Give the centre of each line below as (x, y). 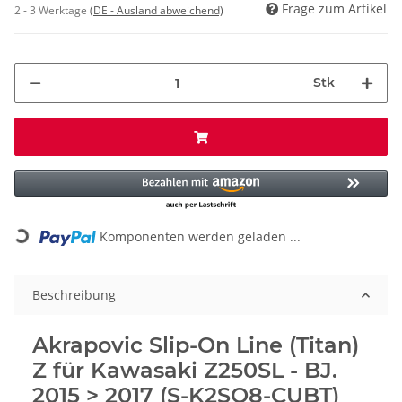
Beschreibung (74, 295)
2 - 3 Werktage (52, 11)
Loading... (44, 227)
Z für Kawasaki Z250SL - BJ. (185, 371)
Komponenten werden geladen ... (201, 237)
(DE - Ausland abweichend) (157, 11)
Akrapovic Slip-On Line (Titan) (196, 345)
